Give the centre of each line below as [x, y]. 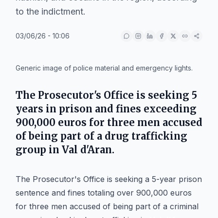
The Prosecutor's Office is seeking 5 [106, 95]
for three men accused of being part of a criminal [107, 206]
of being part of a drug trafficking [101, 136]
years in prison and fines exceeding [106, 109]
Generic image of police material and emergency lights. [104, 68]
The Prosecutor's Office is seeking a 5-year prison [109, 179]
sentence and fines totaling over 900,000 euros [104, 193]
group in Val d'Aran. [65, 150]
